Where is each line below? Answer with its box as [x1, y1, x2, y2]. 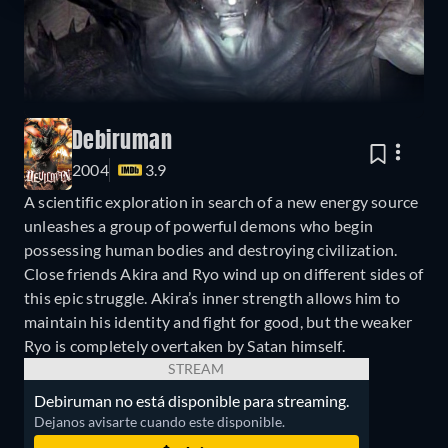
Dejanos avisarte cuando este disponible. [34, 412, 285, 430]
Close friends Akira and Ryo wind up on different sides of [24, 263, 424, 283]
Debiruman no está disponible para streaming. [34, 390, 349, 410]
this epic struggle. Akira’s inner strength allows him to [24, 287, 401, 307]
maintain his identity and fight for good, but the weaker [24, 311, 413, 331]
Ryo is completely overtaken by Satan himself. [24, 335, 345, 355]
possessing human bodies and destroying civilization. [24, 239, 398, 259]
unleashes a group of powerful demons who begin [24, 215, 374, 235]
